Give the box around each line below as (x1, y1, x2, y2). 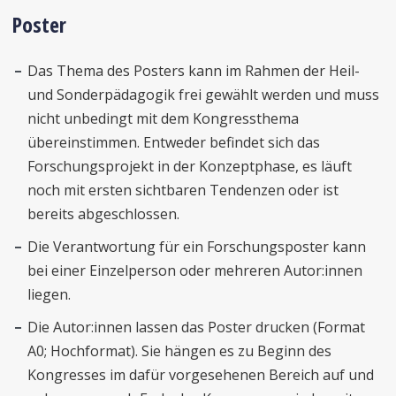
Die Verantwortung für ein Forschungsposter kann (27, 237, 367, 256)
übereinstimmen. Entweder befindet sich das (27, 133, 321, 152)
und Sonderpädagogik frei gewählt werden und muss (27, 85, 380, 104)
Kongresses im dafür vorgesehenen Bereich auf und (27, 365, 375, 385)
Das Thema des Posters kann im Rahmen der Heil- (27, 61, 361, 80)
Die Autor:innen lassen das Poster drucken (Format (27, 317, 366, 337)
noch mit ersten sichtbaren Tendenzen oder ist (27, 180, 339, 200)
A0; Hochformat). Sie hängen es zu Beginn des (27, 341, 332, 361)
